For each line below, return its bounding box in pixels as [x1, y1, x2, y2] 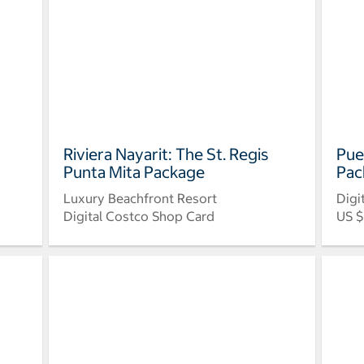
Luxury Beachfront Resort [63, 189, 217, 206]
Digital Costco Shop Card [63, 207, 214, 224]
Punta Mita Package [63, 161, 205, 182]
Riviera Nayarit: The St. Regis [63, 143, 269, 164]
